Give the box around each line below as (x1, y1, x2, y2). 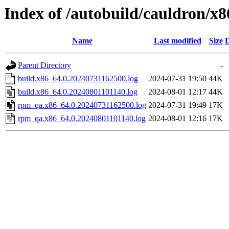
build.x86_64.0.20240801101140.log (18, 87, 138, 97)
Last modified (153, 36, 201, 45)
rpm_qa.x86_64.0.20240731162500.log (18, 101, 146, 110)
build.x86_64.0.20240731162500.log (18, 74, 138, 83)
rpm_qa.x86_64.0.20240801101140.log (18, 114, 146, 123)
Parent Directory (18, 61, 71, 70)
